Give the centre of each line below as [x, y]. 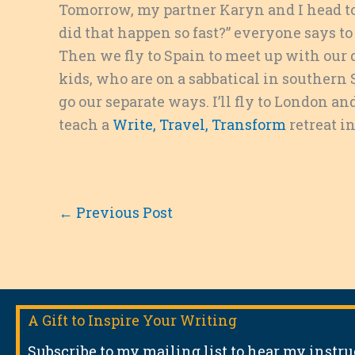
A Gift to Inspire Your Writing [132, 320]
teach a [86, 124]
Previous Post [123, 212]
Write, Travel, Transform [199, 124]
